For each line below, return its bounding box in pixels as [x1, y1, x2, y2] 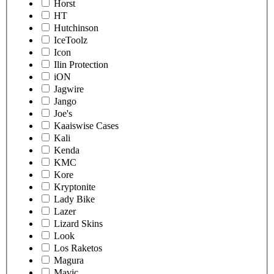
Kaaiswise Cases [54, 120, 119, 131]
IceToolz [54, 35, 87, 46]
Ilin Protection [54, 59, 108, 70]
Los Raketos [54, 243, 102, 254]
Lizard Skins [54, 218, 103, 229]
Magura [54, 255, 84, 266]
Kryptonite [54, 182, 95, 193]
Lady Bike [54, 194, 95, 205]
